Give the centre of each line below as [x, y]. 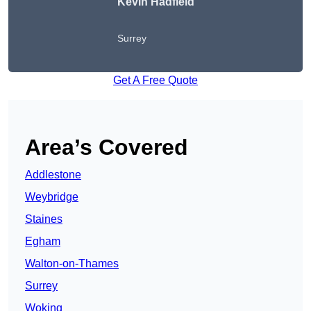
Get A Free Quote [155, 81]
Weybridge [52, 197]
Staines [44, 219]
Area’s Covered [107, 148]
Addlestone [53, 175]
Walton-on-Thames [72, 264]
